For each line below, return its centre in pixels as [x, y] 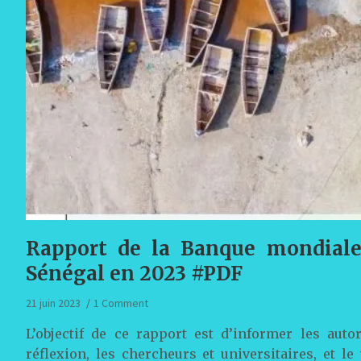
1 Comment [121, 303]
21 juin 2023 [53, 303]
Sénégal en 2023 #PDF [134, 273]
